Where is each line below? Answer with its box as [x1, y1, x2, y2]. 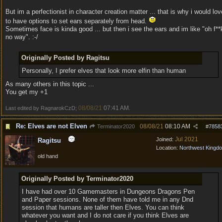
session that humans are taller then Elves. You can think [21, 204, 184, 211]
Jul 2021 [175, 136, 198, 143]
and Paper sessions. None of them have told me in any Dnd [21, 196, 193, 203]
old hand [38, 153, 58, 159]
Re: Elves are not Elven [16, 122, 87, 130]
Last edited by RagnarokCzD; [5, 105, 78, 111]
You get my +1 [5, 88, 48, 96]
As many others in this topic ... [5, 80, 94, 88]
